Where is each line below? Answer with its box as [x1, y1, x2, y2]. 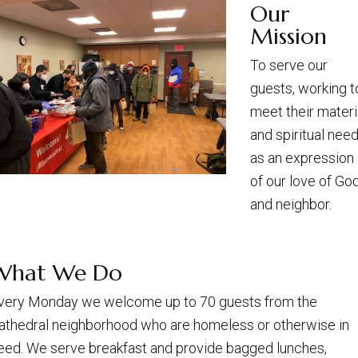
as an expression [250, 149, 354, 166]
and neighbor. [250, 195, 332, 213]
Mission [250, 22, 327, 50]
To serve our [250, 56, 328, 74]
